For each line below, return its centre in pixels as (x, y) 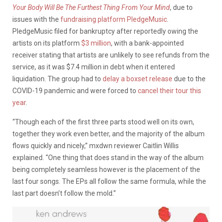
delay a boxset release (138, 79)
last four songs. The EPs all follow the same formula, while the (109, 181)
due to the (189, 79)
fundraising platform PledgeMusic (113, 19)
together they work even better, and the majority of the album (109, 134)
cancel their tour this (169, 90)
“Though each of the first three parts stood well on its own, (103, 122)
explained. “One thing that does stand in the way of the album (108, 157)
